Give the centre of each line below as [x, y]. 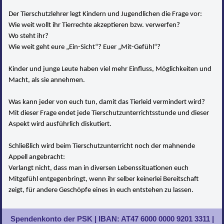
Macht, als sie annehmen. [47, 80]
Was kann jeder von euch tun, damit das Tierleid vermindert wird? [107, 102]
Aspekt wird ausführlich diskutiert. [60, 124]
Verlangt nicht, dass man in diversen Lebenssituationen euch [99, 168]
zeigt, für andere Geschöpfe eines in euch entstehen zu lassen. [101, 190]
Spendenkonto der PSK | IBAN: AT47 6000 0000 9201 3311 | [112, 218]
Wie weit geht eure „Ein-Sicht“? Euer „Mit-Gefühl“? [85, 47]
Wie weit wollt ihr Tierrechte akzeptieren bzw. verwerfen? [94, 25]
